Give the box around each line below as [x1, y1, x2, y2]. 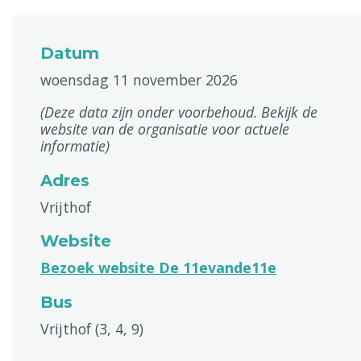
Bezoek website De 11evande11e [40, 258, 276, 277]
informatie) [40, 136, 110, 156]
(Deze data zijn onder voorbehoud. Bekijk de [40, 102, 317, 122]
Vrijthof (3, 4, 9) [40, 319, 143, 338]
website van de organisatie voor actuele [40, 119, 289, 139]
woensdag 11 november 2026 [40, 70, 238, 89]
